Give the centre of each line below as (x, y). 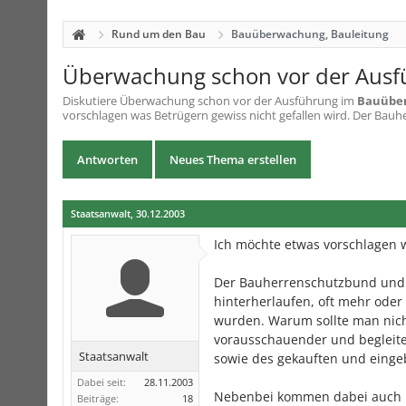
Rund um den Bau (159, 34)
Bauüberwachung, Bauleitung (310, 34)
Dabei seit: (101, 382)
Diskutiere (91, 101)
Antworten (107, 159)
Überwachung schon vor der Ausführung (229, 101)
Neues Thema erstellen (233, 159)
